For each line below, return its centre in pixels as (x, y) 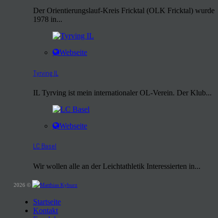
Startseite (47, 201)
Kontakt (45, 210)
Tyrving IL (46, 73)
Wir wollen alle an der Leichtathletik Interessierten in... (117, 166)
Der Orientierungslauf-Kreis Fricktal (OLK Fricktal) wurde (124, 11)
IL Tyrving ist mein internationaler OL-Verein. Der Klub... (122, 93)
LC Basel (45, 146)
